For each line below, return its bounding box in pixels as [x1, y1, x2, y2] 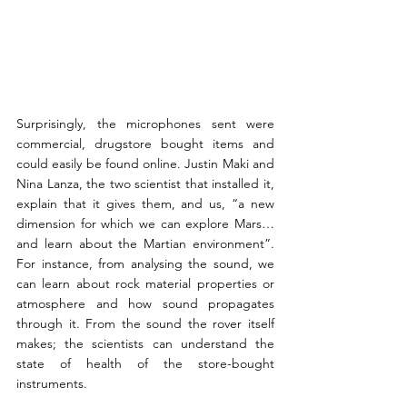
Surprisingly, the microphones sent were [16, 115, 274, 133]
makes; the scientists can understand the [16, 335, 274, 352]
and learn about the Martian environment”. [16, 235, 274, 253]
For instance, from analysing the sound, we [16, 255, 274, 273]
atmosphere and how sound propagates [16, 295, 274, 313]
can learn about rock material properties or [16, 275, 274, 293]
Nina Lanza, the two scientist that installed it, [16, 175, 274, 193]
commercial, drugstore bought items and [16, 135, 274, 153]
